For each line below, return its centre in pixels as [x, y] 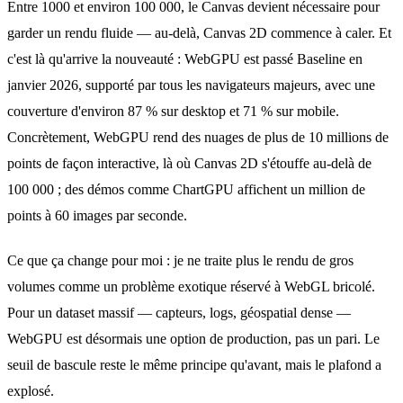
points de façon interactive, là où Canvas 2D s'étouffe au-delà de [189, 164]
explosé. [31, 391]
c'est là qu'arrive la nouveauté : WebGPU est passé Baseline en [185, 59]
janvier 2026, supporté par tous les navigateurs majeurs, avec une [191, 85]
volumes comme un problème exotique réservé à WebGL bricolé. [191, 287]
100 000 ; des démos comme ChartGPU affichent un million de [186, 190]
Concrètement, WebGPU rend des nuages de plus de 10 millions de [198, 138]
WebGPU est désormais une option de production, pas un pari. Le [193, 339]
